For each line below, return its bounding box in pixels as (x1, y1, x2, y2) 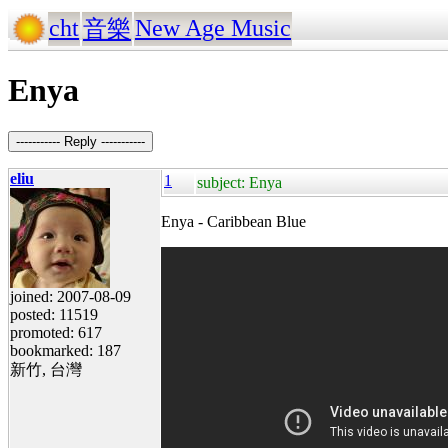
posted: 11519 (10, 305, 98, 323)
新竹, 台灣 (10, 360, 82, 378)
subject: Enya (197, 173, 282, 191)
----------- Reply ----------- (16, 133, 145, 149)
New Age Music (135, 15, 291, 41)
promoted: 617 (10, 323, 102, 341)
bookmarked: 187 (10, 341, 121, 359)
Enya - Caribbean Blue (161, 212, 306, 230)
